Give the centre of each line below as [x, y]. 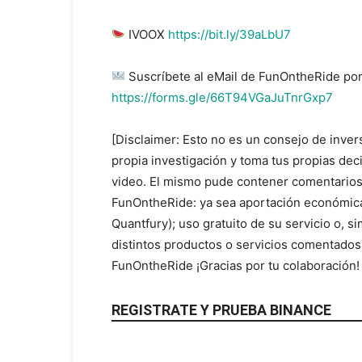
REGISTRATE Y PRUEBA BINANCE [221, 309]
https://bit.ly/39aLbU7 [230, 34]
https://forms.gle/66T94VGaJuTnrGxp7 [222, 97]
